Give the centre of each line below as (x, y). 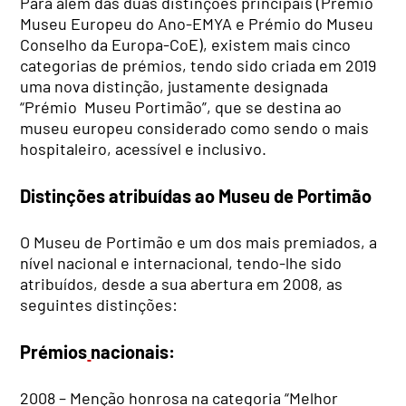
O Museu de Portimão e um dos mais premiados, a (199, 242)
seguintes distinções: (99, 305)
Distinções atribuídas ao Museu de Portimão (196, 195)
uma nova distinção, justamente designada (174, 87)
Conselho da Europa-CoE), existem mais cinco (186, 45)
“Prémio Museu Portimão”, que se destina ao (181, 107)
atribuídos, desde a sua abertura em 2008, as (182, 284)
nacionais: (133, 351)
